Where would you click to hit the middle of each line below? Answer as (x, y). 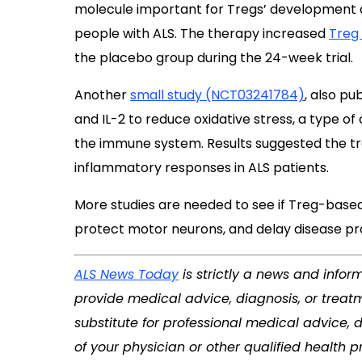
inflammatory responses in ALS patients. (202, 168)
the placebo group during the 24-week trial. (214, 58)
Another (102, 95)
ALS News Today (126, 274)
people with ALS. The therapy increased (202, 34)
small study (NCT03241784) (217, 95)
